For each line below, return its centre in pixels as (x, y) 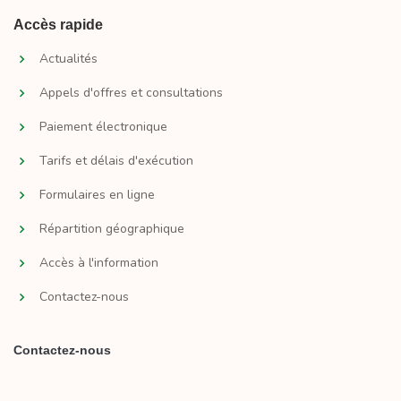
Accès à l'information (99, 263)
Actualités (68, 59)
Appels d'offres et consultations (131, 93)
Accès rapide (58, 25)
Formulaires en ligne (97, 195)
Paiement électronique (103, 127)
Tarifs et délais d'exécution (116, 161)
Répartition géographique (112, 229)
